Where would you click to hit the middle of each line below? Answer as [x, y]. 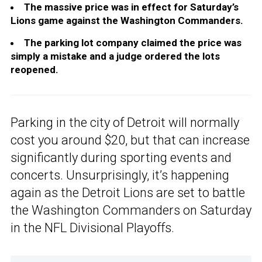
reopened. [35, 70]
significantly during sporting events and [121, 158]
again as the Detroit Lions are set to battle [128, 193]
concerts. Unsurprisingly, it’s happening [120, 175]
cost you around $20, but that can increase [130, 140]
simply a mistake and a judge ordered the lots [115, 56]
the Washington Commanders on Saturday [131, 211]
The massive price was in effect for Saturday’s [131, 7]
